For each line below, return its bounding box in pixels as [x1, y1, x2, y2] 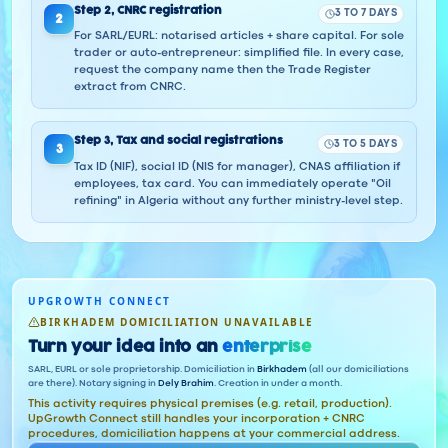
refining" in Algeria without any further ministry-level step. [74, 196, 403, 206]
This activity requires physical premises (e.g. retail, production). [28, 398, 392, 409]
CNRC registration [117, 4, 222, 16]
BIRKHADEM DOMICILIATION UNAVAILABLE [40, 314, 314, 329]
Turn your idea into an [28, 339, 218, 355]
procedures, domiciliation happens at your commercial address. [28, 428, 400, 439]
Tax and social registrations [116, 135, 283, 146]
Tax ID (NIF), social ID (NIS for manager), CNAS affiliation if [74, 162, 400, 172]
